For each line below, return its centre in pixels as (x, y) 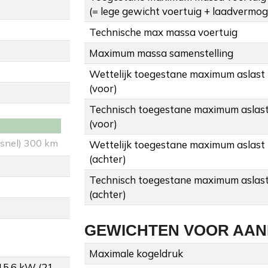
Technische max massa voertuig (163, 32)
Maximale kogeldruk (136, 254)
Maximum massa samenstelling (161, 53)
